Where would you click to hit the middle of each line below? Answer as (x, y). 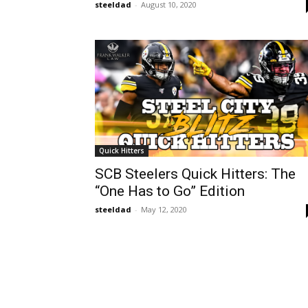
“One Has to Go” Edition (170, 191)
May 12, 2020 (164, 209)
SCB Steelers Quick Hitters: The (195, 174)
